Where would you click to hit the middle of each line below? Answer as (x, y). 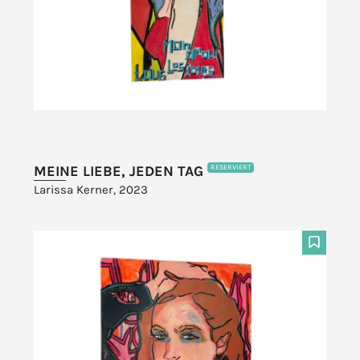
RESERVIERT (231, 167)
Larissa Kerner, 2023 (91, 189)
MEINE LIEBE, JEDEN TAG (121, 171)
